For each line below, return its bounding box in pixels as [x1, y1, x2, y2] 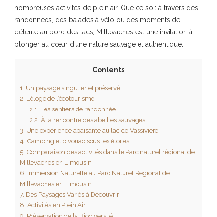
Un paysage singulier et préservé [24, 84, 120, 92]
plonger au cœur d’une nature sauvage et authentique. [15, 40, 183, 48]
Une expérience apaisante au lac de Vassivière [25, 126, 158, 134]
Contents [93, 65, 124, 74]
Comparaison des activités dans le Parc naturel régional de [25, 148, 195, 155]
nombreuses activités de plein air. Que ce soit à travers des [15, 3, 198, 12]
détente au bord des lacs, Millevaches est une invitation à [15, 28, 192, 36]
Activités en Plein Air [26, 201, 86, 209]
